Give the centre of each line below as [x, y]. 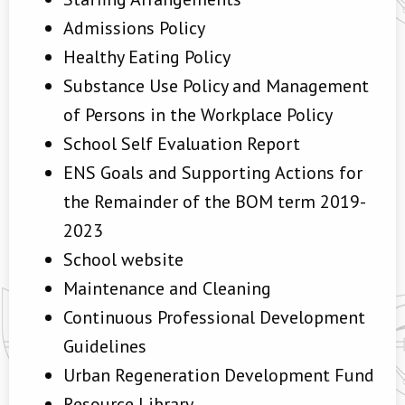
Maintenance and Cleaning [167, 288]
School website [123, 259]
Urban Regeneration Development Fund [219, 375]
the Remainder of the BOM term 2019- [215, 202]
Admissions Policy [134, 28]
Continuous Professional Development [214, 317]
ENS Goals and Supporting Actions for [213, 173]
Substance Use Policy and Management [216, 86]
